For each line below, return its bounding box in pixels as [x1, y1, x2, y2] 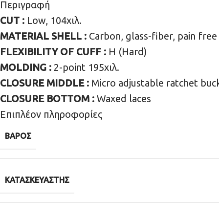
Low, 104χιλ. [27, 14, 82, 26]
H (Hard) [109, 45, 147, 57]
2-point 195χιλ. [54, 61, 119, 73]
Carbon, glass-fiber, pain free [89, 30, 217, 42]
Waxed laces [97, 92, 151, 104]
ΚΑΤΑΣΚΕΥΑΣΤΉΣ [5, 175, 69, 185]
